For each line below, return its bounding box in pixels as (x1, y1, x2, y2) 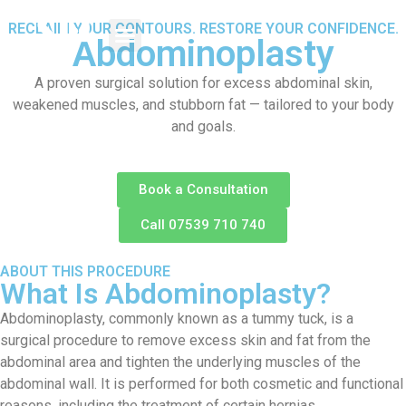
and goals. (170, 118, 236, 135)
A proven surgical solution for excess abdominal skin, (34, 74, 372, 92)
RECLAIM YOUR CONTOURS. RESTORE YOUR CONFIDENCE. (7, 20, 399, 37)
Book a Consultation (138, 181, 268, 198)
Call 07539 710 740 (140, 217, 266, 234)
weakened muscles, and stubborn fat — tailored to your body (12, 96, 394, 113)
